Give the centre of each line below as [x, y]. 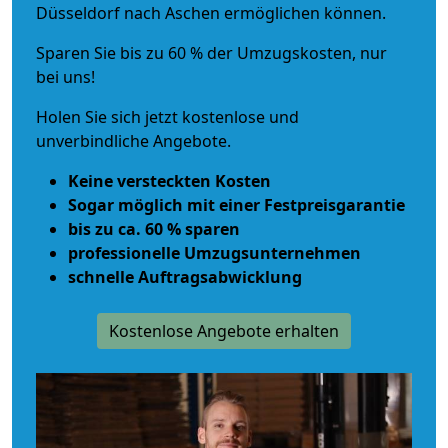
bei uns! [65, 76]
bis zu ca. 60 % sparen [154, 228]
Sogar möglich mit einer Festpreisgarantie [236, 204]
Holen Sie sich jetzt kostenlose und [167, 116]
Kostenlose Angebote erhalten [224, 330]
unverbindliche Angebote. [133, 140]
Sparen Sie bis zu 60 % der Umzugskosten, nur [211, 52]
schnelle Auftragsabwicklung [185, 276]
